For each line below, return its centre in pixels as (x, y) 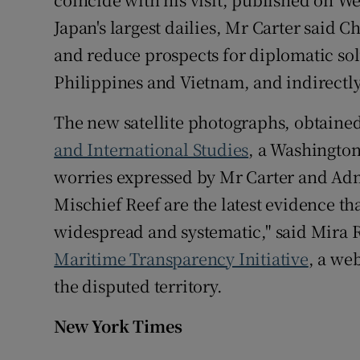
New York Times (118, 326)
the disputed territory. (138, 286)
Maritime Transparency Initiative (181, 259)
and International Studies (151, 149)
